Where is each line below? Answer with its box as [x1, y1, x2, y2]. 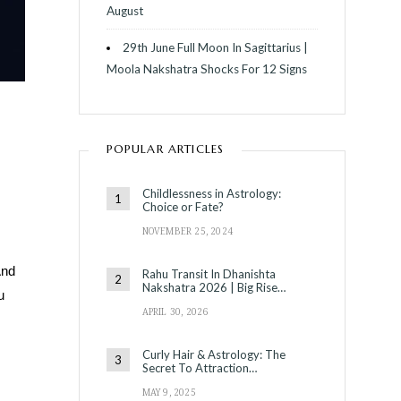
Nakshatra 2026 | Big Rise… [141, 279, 286, 294]
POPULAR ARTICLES [106, 141, 225, 157]
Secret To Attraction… [141, 360, 257, 375]
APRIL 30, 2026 [141, 304, 209, 318]
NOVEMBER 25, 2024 [141, 224, 234, 237]
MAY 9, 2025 [141, 385, 196, 398]
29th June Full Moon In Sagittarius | [123, 39, 309, 55]
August [106, 3, 143, 18]
